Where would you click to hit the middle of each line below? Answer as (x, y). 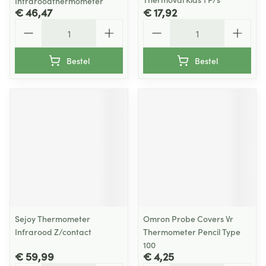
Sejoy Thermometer (53, 218)
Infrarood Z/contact (53, 232)
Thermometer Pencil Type (192, 232)
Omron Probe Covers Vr (188, 218)
